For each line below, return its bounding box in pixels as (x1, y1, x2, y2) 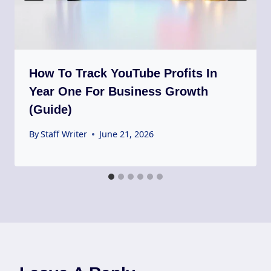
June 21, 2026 (99, 128, 154, 140)
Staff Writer (41, 128, 88, 140)
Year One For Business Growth (29, 84, 208, 98)
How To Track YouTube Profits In (29, 66, 217, 80)
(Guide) (29, 102, 72, 116)
